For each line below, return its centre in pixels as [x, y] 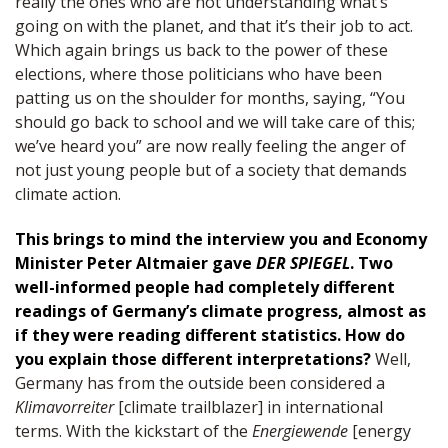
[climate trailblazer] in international [248, 407]
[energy [379, 431]
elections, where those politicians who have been [198, 74]
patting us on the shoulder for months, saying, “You [210, 98]
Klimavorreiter [64, 407]
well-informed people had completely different [205, 287]
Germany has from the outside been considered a [200, 383]
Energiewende [300, 431]
